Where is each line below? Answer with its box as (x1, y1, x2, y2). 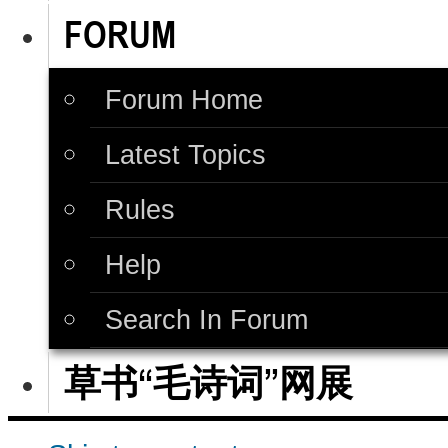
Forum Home (105, 85, 263, 115)
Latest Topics (105, 140, 266, 170)
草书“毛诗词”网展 (64, 362, 353, 404)
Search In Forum (105, 305, 308, 335)
